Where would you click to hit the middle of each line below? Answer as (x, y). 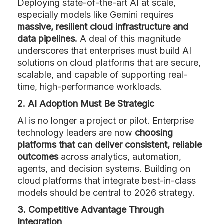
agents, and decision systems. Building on (104, 168)
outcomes (38, 156)
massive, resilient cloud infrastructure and (103, 26)
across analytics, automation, (120, 156)
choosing (154, 132)
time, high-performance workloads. (90, 86)
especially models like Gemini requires (95, 14)
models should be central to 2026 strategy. (106, 192)
